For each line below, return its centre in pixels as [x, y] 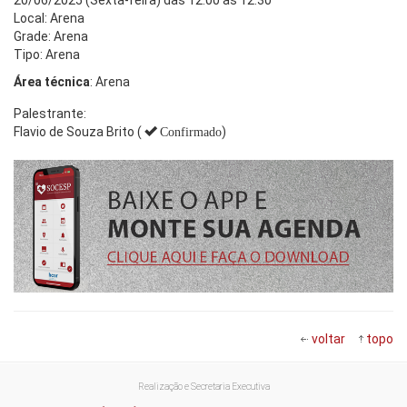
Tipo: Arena [47, 54]
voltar [328, 338]
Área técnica [52, 81]
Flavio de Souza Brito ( [78, 131]
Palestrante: [50, 113]
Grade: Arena [51, 36]
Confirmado [191, 132]
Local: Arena [49, 18]
